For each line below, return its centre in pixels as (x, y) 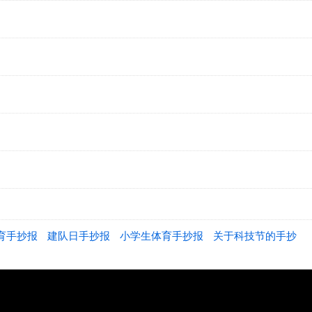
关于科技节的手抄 (255, 236)
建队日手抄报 (79, 236)
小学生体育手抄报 (162, 236)
